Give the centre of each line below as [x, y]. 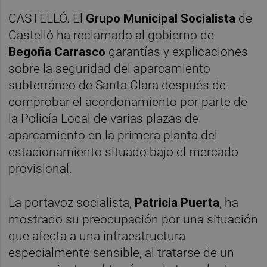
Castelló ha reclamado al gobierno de [111, 35]
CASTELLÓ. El [47, 18]
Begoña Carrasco [57, 52]
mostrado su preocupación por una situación [133, 219]
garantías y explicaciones [177, 52]
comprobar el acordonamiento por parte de [128, 102]
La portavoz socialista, [72, 202]
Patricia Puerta [177, 202]
